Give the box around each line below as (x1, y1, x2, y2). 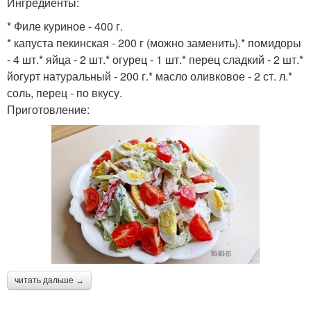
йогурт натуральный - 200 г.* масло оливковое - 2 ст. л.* (7, 67, 292, 84)
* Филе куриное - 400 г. (7, 17, 123, 34)
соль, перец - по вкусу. (7, 84, 122, 101)
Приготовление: (7, 101, 90, 117)
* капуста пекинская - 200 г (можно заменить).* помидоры (7, 34, 301, 51)
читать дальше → (15, 276, 84, 286)
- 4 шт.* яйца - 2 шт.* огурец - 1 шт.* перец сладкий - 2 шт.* (7, 51, 303, 67)
